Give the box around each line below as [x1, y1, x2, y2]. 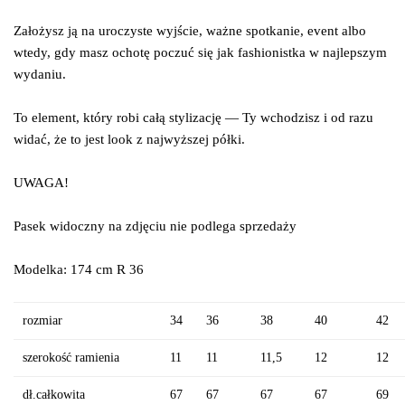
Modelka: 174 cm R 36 [14, 262, 144, 277]
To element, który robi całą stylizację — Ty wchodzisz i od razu [14, 110, 373, 125]
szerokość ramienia [23, 351, 119, 364]
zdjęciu [126, 219, 170, 233]
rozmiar [23, 314, 62, 327]
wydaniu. [14, 67, 66, 81]
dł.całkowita [23, 388, 85, 401]
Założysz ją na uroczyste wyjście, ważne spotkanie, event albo [14, 24, 366, 38]
